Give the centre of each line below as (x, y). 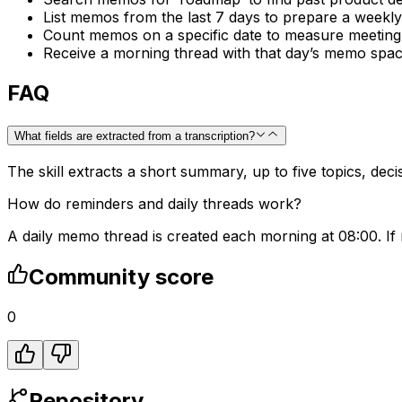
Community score (121, 276)
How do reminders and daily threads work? (154, 203)
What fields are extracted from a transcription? (135, 136)
